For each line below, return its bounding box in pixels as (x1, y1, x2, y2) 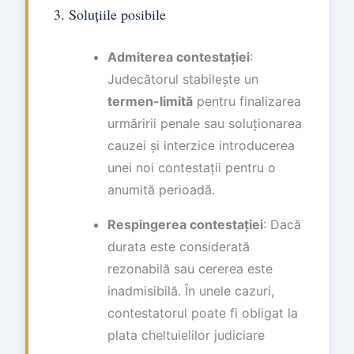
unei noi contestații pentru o (107, 160, 276, 175)
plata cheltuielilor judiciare (107, 327, 265, 343)
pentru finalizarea (193, 93, 301, 109)
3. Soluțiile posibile (54, 5, 166, 24)
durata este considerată (107, 239, 250, 254)
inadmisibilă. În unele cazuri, (107, 283, 274, 299)
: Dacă (263, 217, 301, 232)
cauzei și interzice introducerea (107, 137, 295, 153)
